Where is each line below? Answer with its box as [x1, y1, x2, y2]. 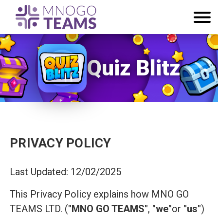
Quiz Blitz [86, 55, 181, 81]
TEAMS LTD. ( [10, 203, 68, 215]
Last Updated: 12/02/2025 [10, 166, 121, 178]
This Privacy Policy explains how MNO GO [10, 188, 189, 200]
